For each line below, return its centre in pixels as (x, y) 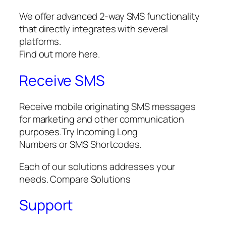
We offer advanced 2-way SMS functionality (109, 16)
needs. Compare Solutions (75, 179)
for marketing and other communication (102, 119)
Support (46, 205)
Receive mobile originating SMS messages (108, 107)
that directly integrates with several (94, 29)
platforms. (40, 41)
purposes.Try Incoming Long (79, 132)
